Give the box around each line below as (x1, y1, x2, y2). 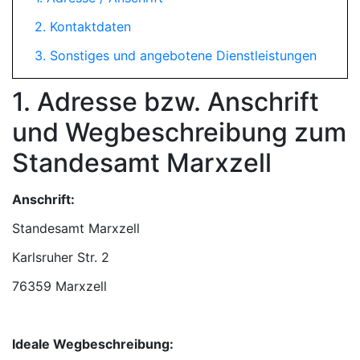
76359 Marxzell (12, 278, 107, 294)
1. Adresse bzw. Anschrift (12, 86, 319, 117)
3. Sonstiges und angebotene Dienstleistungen (35, 47, 317, 63)
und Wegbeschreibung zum (12, 117, 346, 148)
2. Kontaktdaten (35, 18, 131, 35)
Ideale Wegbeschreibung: (12, 336, 174, 352)
